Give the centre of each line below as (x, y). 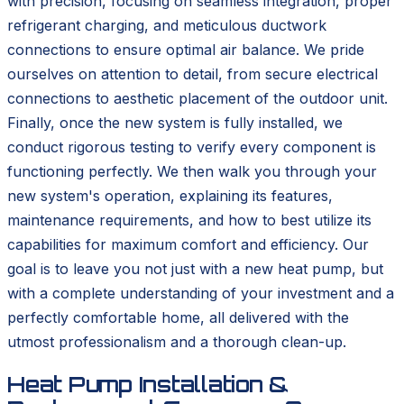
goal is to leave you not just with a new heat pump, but (195, 269)
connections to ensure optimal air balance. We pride (186, 50)
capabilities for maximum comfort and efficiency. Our (188, 245)
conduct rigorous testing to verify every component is (192, 147)
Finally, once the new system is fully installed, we (175, 123)
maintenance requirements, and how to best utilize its (189, 220)
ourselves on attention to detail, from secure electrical (193, 74)
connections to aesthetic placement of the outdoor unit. (197, 99)
